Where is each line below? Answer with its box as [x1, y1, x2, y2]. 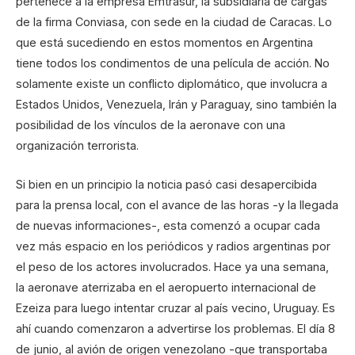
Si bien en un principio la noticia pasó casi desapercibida [16, 177, 317, 191]
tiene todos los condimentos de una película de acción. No [16, 56, 330, 71]
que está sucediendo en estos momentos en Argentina [16, 36, 313, 50]
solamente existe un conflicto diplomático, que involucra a [16, 77, 327, 91]
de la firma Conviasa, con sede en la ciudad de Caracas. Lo [16, 15, 332, 29]
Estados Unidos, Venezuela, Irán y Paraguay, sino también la [16, 97, 337, 112]
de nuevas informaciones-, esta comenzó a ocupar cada [16, 218, 320, 232]
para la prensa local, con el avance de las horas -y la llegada [16, 197, 338, 212]
